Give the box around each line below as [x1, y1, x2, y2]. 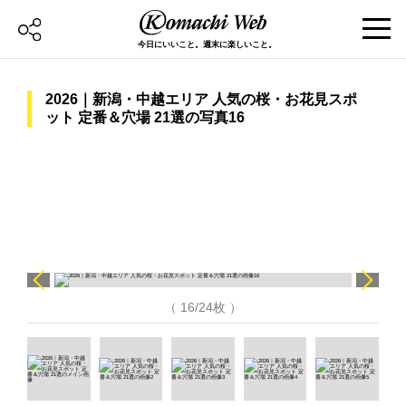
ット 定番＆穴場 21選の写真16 [45, 110, 245, 125]
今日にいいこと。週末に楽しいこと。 [138, 39, 276, 49]
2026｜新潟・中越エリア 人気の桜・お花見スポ [45, 92, 357, 107]
